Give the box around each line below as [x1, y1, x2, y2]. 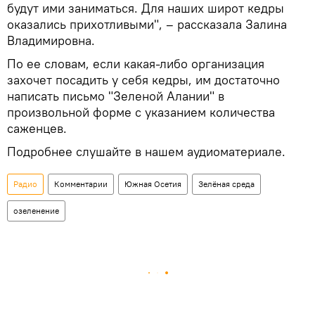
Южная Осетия [124, 179, 181, 189]
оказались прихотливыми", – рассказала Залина [7, 16, 287, 32]
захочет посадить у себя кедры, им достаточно [7, 72, 280, 88]
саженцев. [7, 120, 67, 136]
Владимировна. [7, 32, 95, 49]
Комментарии [54, 179, 108, 189]
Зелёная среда [198, 179, 255, 189]
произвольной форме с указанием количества [7, 104, 275, 120]
